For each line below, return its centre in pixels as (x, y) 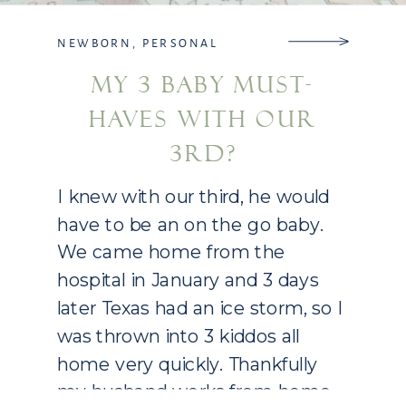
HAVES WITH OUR (203, 119)
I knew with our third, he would (193, 197)
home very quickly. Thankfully (187, 364)
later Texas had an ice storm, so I (201, 308)
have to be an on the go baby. (190, 225)
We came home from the (171, 252)
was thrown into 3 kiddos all (179, 336)
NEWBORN (95, 43)
